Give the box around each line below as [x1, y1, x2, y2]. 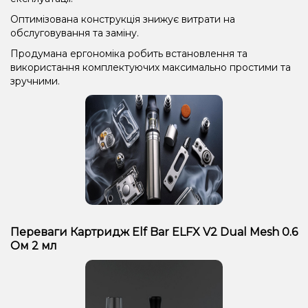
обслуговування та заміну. [10, 26, 139, 39]
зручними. [10, 74, 60, 87]
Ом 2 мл [10, 239, 57, 252]
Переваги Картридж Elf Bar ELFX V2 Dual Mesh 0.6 [10, 225, 298, 239]
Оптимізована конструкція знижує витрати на [10, 12, 235, 25]
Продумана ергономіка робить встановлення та [10, 47, 247, 60]
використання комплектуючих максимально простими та [10, 60, 291, 74]
